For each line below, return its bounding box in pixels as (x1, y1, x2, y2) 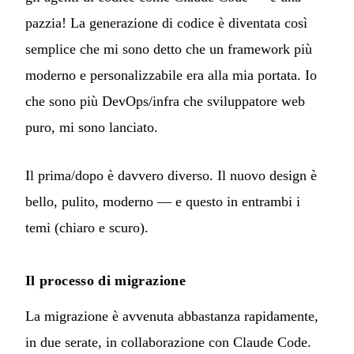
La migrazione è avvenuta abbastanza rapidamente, (25, 307, 318, 324)
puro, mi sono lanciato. (25, 119, 158, 135)
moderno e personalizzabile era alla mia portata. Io (25, 66, 317, 83)
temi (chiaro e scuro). (25, 219, 149, 235)
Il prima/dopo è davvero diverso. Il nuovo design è (25, 167, 317, 183)
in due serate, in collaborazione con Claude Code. (25, 333, 311, 350)
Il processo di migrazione (25, 272, 186, 288)
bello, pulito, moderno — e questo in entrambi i (25, 193, 300, 209)
